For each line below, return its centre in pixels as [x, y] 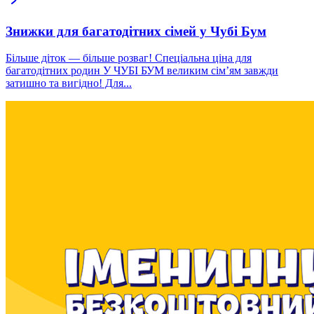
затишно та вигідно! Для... [69, 83]
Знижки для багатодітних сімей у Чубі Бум [136, 31]
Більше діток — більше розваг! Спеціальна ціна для [129, 58]
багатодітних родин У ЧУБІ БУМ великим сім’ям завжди [142, 71]
